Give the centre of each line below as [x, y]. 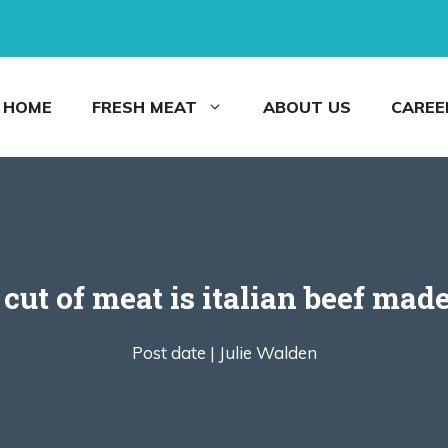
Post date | [173, 352]
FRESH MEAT [144, 107]
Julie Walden [267, 352]
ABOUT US [307, 107]
